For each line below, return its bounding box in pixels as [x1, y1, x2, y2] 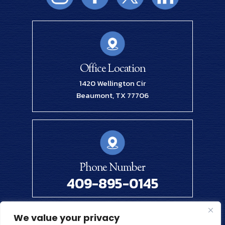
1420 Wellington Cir [79, 77, 146, 89]
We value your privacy [14, 211, 120, 224]
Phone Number [80, 160, 145, 176]
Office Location [79, 61, 146, 77]
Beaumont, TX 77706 [76, 89, 149, 101]
